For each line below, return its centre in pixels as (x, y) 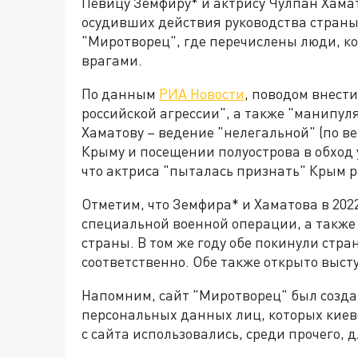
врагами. (112, 60)
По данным (120, 93)
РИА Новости (202, 93)
